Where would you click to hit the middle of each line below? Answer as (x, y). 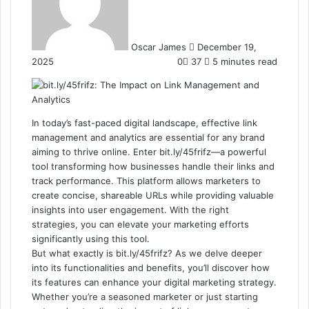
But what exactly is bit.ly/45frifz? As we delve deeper (147, 253)
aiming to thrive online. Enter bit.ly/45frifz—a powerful (149, 152)
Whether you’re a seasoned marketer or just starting (145, 297)
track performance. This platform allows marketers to (146, 181)
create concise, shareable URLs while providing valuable (153, 195)
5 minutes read (243, 61)
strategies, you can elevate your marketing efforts (140, 224)
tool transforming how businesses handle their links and (153, 166)
